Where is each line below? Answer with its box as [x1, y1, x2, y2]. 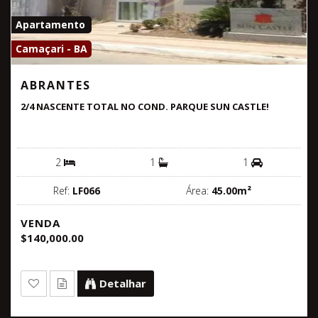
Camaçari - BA [16, 41, 87, 55]
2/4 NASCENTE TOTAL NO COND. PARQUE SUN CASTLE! [21, 99, 269, 113]
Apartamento [16, 17, 85, 31]
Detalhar [99, 275, 146, 290]
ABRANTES [21, 77, 91, 93]
